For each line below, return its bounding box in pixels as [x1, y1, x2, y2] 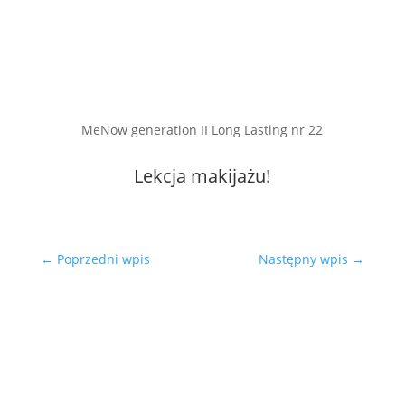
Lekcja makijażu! [134, 164, 271, 188]
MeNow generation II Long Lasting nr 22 [81, 121, 324, 138]
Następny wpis [259, 250, 353, 268]
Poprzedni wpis [56, 250, 150, 268]
